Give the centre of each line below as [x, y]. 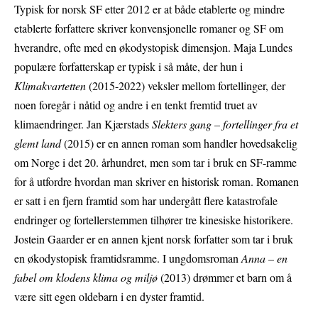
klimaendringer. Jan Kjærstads [83, 124]
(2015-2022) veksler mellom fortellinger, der [186, 86]
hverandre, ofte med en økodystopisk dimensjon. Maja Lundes [153, 48]
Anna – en [264, 258]
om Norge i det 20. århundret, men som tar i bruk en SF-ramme [155, 163]
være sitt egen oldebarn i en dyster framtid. [109, 297]
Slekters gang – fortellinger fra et [225, 124]
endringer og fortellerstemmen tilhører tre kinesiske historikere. [154, 220]
